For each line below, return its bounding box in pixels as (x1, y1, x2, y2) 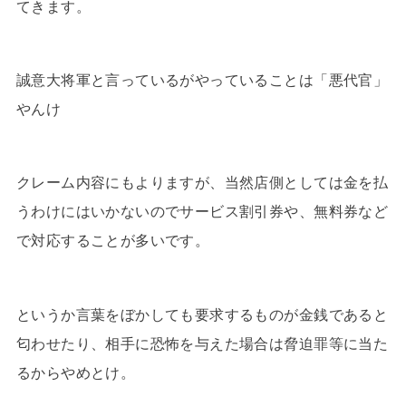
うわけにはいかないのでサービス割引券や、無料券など (15, 203, 389, 220)
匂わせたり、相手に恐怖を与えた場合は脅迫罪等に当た (15, 334, 389, 352)
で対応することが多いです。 (15, 232, 210, 249)
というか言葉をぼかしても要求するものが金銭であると (15, 305, 389, 323)
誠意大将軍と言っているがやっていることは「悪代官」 (15, 72, 389, 89)
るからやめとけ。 (15, 363, 136, 381)
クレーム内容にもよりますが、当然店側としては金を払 (15, 174, 389, 191)
